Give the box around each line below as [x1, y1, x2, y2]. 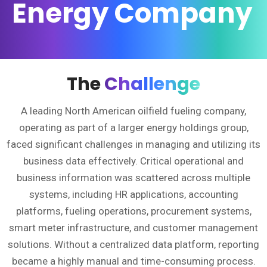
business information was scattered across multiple [17, 172, 250, 184]
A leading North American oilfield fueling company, [21, 105, 246, 117]
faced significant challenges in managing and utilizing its [7, 138, 260, 150]
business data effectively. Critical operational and [23, 155, 244, 167]
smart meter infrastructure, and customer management [9, 222, 258, 234]
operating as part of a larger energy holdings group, [18, 122, 249, 133]
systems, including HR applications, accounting [29, 188, 238, 200]
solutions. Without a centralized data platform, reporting [8, 238, 259, 250]
